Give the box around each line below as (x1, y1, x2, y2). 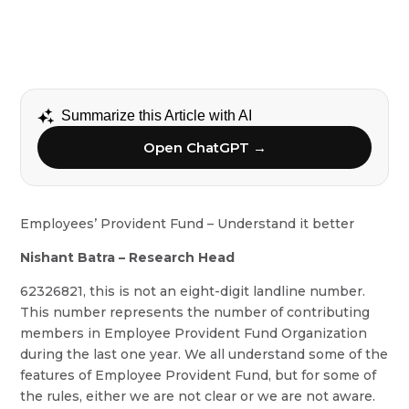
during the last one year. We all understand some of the (20, 346, 389, 362)
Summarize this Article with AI (61, 108, 253, 123)
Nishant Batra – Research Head (20, 249, 236, 266)
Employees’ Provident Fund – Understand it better (20, 215, 355, 232)
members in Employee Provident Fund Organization (20, 325, 368, 341)
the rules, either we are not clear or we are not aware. (20, 388, 376, 404)
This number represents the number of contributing (20, 304, 371, 320)
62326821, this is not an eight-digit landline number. (20, 283, 366, 299)
